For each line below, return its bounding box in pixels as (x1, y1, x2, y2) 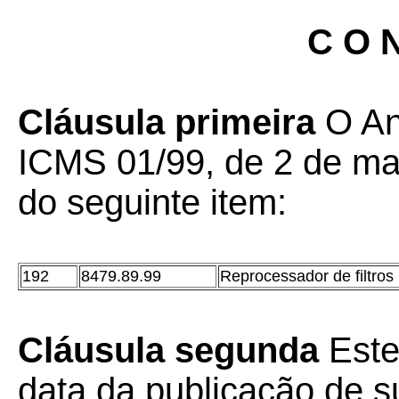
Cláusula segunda (18, 330, 319, 370)
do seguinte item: (18, 183, 287, 222)
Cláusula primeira (18, 102, 315, 142)
